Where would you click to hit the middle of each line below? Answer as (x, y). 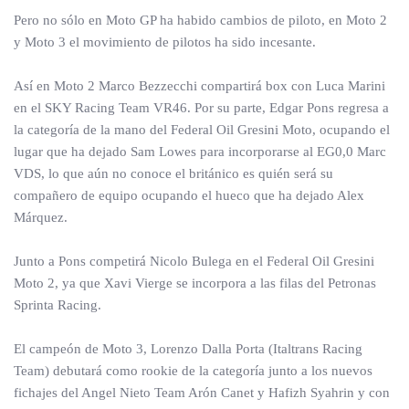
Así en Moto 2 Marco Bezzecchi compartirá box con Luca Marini (199, 86)
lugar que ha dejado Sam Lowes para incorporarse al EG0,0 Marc (200, 152)
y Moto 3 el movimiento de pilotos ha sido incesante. (165, 42)
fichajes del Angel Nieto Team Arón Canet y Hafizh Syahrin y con (202, 393)
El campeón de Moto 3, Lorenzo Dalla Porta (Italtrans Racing (188, 349)
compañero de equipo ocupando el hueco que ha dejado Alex (189, 195)
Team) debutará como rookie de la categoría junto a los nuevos (193, 371)
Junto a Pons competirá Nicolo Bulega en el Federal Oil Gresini (194, 261)
